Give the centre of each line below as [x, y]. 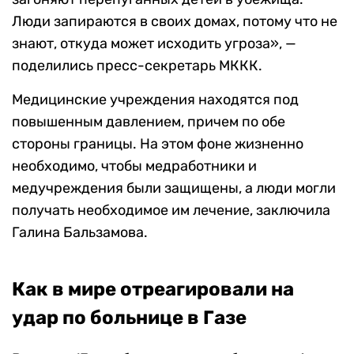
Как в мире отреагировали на [153, 290]
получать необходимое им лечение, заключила [171, 211]
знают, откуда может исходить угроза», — [154, 44]
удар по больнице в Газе [129, 318]
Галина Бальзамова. [80, 233]
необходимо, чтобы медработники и [134, 166]
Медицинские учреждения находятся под [155, 100]
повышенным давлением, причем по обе [149, 122]
